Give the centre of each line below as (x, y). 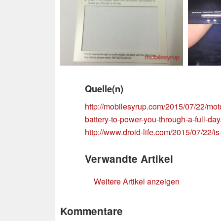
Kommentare (92, 211)
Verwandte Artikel (129, 158)
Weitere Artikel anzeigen (137, 181)
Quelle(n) (104, 88)
